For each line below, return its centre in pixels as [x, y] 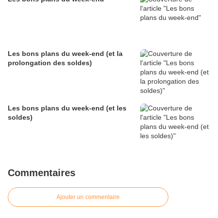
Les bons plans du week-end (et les [67, 108]
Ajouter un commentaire [88, 197]
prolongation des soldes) [50, 63]
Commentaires [42, 173]
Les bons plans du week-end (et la [65, 53]
